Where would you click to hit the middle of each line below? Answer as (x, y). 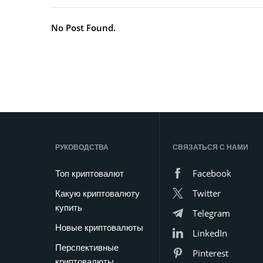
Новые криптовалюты (99, 227)
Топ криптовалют (90, 173)
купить (69, 207)
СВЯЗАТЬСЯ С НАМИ (210, 147)
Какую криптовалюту (97, 193)
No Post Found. (83, 27)
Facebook (212, 173)
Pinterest (210, 253)
